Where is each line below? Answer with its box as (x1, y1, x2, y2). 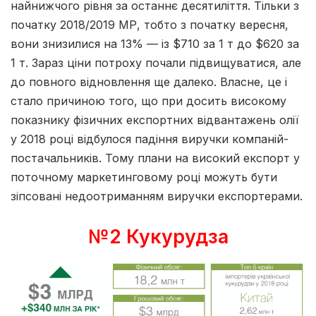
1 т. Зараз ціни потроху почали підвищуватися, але (11, 56, 301, 71)
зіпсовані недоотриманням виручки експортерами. (11, 189, 303, 204)
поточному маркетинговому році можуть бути (11, 170, 277, 185)
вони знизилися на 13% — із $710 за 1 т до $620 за (11, 37, 299, 51)
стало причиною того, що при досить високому (11, 94, 286, 109)
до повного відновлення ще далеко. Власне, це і (11, 75, 287, 90)
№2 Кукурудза (87, 225, 229, 249)
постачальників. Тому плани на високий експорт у (11, 151, 300, 166)
